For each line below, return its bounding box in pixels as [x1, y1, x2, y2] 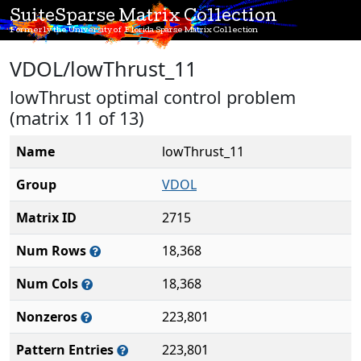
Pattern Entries [16, 341, 117, 359]
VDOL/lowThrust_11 [10, 55, 197, 82]
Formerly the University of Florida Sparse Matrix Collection [10, 27, 258, 35]
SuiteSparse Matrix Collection [10, 10, 277, 26]
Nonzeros [16, 308, 81, 326]
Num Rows [16, 242, 89, 259]
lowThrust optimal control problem [10, 85, 296, 109]
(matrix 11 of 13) [10, 106, 144, 130]
